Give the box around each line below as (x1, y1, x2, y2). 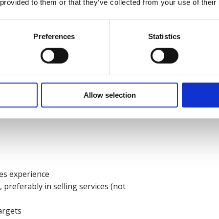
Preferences (33, 32, 75, 41)
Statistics (148, 32, 180, 41)
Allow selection (83, 90, 136, 99)
